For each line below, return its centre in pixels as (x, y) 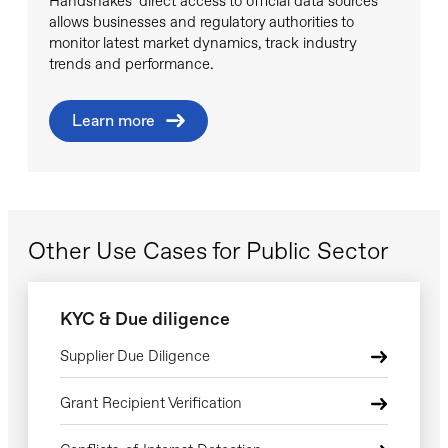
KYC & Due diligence (145, 319)
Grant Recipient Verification (151, 403)
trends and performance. (131, 64)
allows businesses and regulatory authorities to (201, 22)
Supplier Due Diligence (135, 356)
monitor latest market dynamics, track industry (202, 43)
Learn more (113, 121)
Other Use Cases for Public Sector (208, 251)
